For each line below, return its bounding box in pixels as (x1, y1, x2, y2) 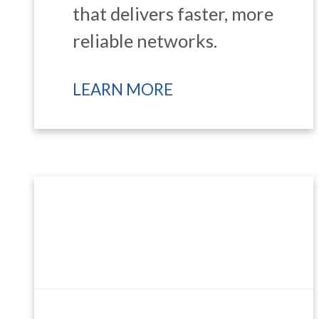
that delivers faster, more (73, 2, 274, 24)
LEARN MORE (73, 79, 174, 99)
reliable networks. (73, 29, 218, 51)
